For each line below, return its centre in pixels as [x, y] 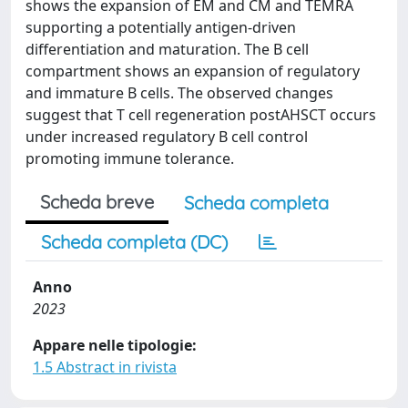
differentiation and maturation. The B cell [167, 49]
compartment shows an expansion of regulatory [193, 71]
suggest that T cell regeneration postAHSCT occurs [201, 115]
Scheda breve [97, 202]
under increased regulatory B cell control [167, 137]
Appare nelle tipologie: [115, 345]
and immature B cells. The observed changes [179, 93]
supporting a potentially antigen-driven [161, 27]
